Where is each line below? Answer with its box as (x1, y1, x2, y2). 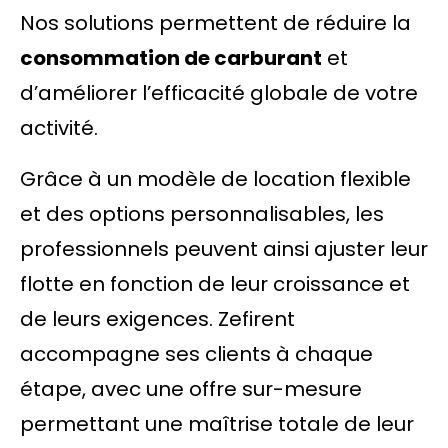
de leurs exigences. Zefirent (20, 305, 295, 333)
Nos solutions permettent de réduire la (20, 9, 411, 37)
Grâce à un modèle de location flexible (20, 165, 411, 193)
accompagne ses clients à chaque (20, 340, 373, 368)
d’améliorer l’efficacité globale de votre (20, 79, 418, 107)
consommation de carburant (20, 44, 322, 72)
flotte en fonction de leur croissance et (20, 270, 410, 298)
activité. (20, 114, 98, 142)
